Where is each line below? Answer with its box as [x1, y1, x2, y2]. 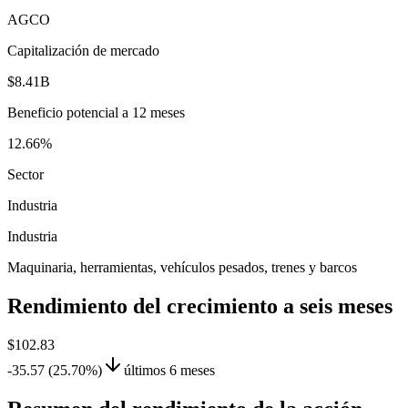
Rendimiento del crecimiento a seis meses [7, 294, 393, 319]
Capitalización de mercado [7, 43, 159, 59]
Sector [7, 167, 44, 183]
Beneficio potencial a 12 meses [7, 105, 185, 121]
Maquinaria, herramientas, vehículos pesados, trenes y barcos [7, 260, 357, 276]
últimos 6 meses [124, 362, 215, 379]
